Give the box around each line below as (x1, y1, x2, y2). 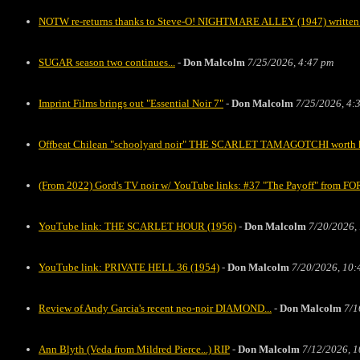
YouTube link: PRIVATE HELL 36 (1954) (39, 261, 219, 273)
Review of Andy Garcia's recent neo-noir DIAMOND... (39, 302, 272, 314)
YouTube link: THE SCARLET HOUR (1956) (39, 220, 236, 232)
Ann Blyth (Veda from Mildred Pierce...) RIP (39, 343, 230, 355)
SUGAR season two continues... (39, 56, 175, 68)
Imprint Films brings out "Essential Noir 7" (39, 97, 223, 109)
